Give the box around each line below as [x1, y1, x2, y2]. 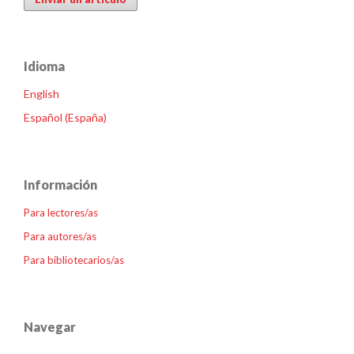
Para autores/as [24, 230, 96, 243]
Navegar [24, 319, 76, 335]
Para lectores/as [24, 206, 98, 220]
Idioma [24, 58, 65, 74]
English [24, 87, 59, 101]
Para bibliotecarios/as [24, 254, 124, 267]
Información [24, 177, 97, 193]
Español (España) [24, 111, 107, 125]
